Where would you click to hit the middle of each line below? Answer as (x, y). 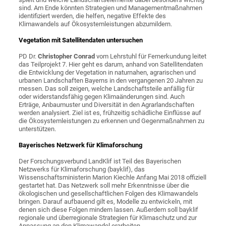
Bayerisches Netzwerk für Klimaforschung (81, 145)
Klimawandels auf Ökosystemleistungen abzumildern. (96, 24)
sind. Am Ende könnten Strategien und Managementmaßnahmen (111, 8)
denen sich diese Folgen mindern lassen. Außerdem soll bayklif (109, 210)
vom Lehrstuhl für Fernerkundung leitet (151, 56)
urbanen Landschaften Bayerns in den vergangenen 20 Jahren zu (111, 81)
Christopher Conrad (67, 56)
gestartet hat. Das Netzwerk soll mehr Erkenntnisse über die (104, 186)
